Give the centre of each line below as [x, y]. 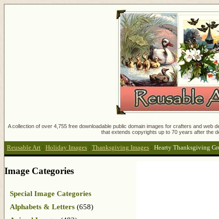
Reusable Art [24, 148]
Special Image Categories [51, 193]
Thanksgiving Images [120, 148]
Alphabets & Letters [42, 207]
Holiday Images [66, 148]
